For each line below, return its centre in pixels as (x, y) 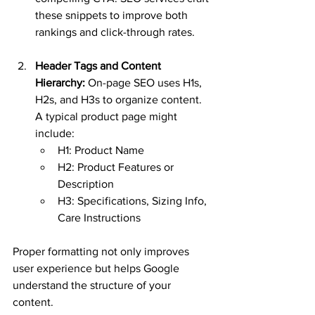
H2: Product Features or (117, 167)
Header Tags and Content (99, 66)
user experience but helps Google (97, 268)
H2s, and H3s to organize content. (120, 99)
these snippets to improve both (113, 15)
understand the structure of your (93, 285)
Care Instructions (99, 218)
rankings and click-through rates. (115, 32)
